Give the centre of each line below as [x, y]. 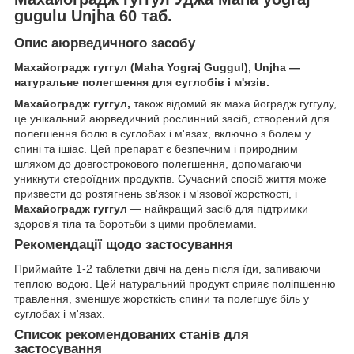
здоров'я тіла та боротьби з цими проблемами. [136, 224]
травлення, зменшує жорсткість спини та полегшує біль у [162, 298]
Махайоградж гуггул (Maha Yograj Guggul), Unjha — [157, 68]
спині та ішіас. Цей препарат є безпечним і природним [156, 149]
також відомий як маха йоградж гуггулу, [233, 104]
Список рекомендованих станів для [132, 334]
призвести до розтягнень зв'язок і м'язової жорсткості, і [156, 194]
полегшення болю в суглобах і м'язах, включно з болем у [162, 134]
